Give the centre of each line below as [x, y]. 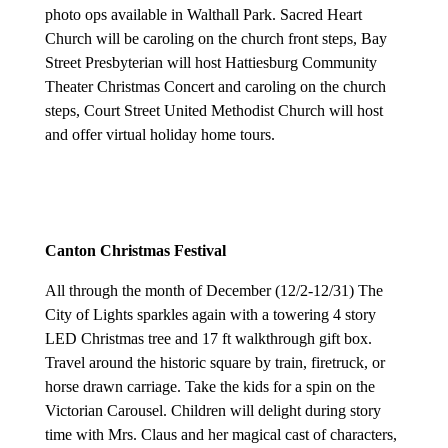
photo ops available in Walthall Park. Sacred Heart [203, 15]
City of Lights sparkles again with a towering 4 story [210, 315]
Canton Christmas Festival [135, 251]
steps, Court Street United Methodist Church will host [213, 111]
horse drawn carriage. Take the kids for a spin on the [209, 387]
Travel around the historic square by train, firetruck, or [214, 363]
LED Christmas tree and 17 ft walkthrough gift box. [208, 339]
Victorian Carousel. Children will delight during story [212, 411]
